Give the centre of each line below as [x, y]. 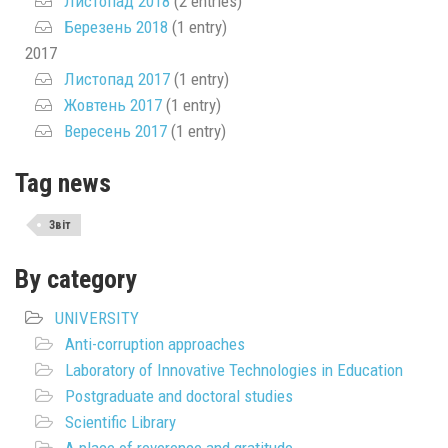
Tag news [63, 183]
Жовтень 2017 [113, 105]
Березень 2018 [116, 27]
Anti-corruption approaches [155, 344]
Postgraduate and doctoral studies [179, 396]
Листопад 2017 [117, 79]
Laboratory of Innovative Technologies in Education [234, 370]
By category [76, 278]
